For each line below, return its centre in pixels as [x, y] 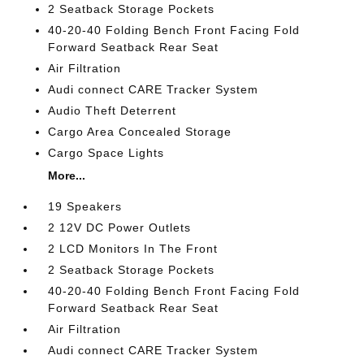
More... [67, 175]
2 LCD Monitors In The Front [133, 248]
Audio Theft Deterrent [113, 110]
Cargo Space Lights [106, 152]
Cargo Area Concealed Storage [140, 131]
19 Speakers [85, 206]
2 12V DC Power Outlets [120, 227]
